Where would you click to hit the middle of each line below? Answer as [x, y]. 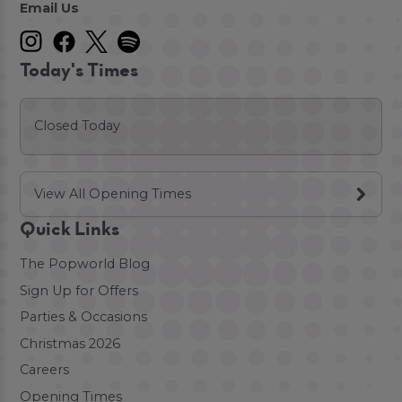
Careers [45, 370]
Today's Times [79, 71]
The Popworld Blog [85, 263]
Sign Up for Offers [79, 290]
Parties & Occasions [84, 317]
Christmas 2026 [70, 343]
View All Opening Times [112, 193]
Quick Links [70, 231]
